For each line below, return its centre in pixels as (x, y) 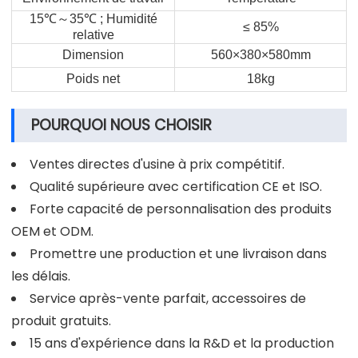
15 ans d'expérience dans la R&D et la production (182, 343)
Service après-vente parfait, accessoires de (168, 298)
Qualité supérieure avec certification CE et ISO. (176, 186)
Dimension (93, 54)
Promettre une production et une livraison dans (178, 253)
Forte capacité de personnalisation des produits (181, 209)
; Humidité (127, 18)
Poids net (93, 78)
